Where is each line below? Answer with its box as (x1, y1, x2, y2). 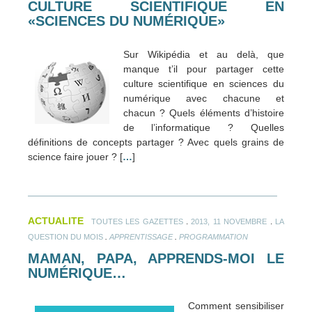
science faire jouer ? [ (28, 150, 123, 162)
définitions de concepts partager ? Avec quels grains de (28, 136, 284, 148)
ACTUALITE (28, 214, 84, 226)
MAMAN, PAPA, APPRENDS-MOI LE (28, 250, 284, 266)
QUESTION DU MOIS (28, 232, 103, 241)
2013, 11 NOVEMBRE (191, 217, 267, 226)
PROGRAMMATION (179, 232, 248, 241)
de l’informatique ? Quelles (123, 121, 284, 133)
